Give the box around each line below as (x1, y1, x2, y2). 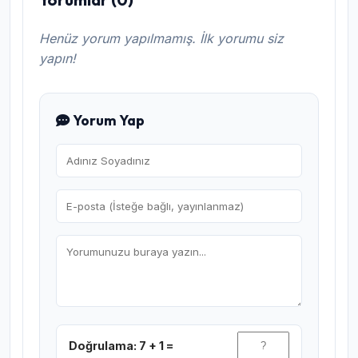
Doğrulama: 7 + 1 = (69, 338, 173, 352)
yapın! (39, 50, 76, 66)
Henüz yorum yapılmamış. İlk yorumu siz (39, 30, 284, 46)
